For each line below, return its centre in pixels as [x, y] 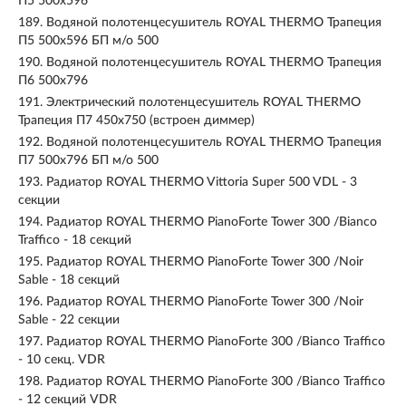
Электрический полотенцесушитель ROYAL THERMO [203, 102]
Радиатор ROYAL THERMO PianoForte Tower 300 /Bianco [212, 222]
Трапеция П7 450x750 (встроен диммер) [136, 121]
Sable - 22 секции [69, 320]
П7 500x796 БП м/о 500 [88, 160]
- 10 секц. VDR [62, 360]
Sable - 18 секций [69, 280]
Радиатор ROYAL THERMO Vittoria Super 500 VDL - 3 [202, 182]
